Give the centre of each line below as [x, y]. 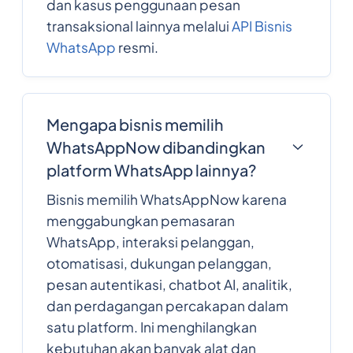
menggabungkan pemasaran [140, 220]
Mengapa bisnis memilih [135, 124]
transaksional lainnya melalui [139, 26]
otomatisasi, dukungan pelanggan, [159, 263]
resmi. [137, 47]
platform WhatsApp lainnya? [151, 169]
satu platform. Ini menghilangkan [151, 327]
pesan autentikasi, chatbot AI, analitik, [169, 284]
